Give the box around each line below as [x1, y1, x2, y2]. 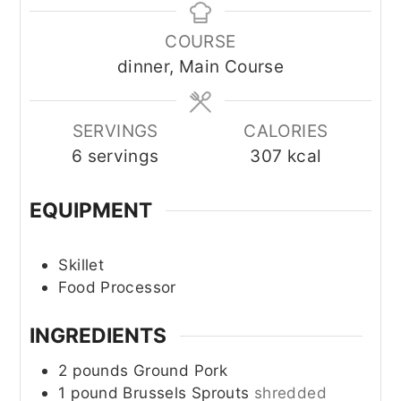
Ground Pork [132, 361, 228, 380]
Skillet [58, 255, 105, 275]
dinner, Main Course [116, 55, 285, 77]
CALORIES [243, 120, 328, 141]
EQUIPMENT [30, 198, 153, 224]
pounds [73, 361, 129, 380]
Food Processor [58, 277, 176, 297]
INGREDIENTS [30, 322, 167, 348]
